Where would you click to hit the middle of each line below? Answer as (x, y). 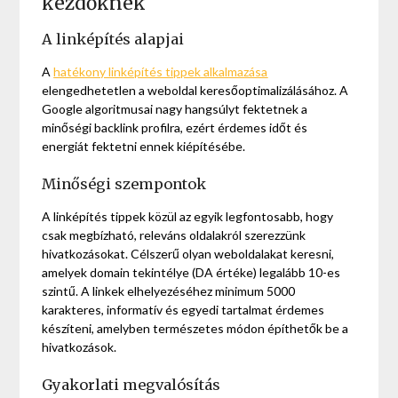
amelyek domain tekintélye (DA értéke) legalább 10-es (191, 273)
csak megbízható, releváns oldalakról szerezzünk (174, 235)
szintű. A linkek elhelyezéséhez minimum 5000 (169, 291)
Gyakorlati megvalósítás (131, 385)
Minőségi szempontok (124, 184)
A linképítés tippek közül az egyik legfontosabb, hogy (188, 217)
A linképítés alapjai (113, 40)
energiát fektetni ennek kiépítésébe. (144, 147)
